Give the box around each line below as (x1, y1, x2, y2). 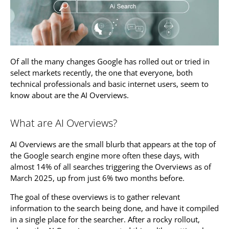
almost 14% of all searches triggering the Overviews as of (10, 162, 211, 172)
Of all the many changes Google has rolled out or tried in (10, 56, 210, 66)
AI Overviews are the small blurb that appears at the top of (10, 139, 216, 150)
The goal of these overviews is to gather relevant (10, 191, 180, 202)
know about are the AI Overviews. (10, 89, 129, 100)
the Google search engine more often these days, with (10, 150, 199, 161)
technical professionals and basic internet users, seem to (10, 78, 209, 89)
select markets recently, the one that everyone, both (10, 67, 193, 78)
